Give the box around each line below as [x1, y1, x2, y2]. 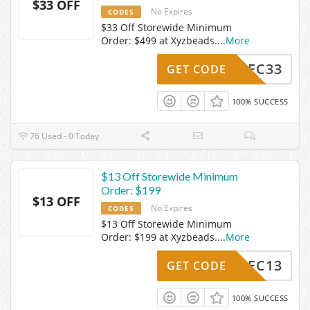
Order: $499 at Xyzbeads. [101, 33, 217, 47]
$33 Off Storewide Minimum [101, 20, 232, 34]
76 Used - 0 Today [28, 129, 100, 142]
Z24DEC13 [211, 255, 282, 275]
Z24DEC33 [211, 59, 282, 78]
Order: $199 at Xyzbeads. [101, 230, 217, 244]
